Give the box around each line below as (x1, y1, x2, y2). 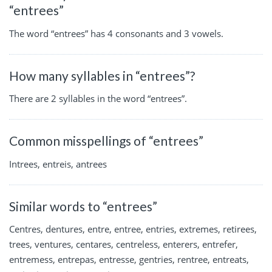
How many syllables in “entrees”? (9, 67, 195, 83)
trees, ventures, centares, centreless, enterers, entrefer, (9, 238, 238, 251)
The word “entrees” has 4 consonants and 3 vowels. (9, 27, 223, 39)
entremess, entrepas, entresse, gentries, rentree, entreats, (9, 253, 249, 266)
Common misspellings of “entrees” (9, 133, 203, 149)
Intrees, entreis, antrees (9, 157, 107, 170)
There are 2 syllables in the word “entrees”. (9, 92, 187, 105)
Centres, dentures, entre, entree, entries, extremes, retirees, (9, 223, 257, 236)
